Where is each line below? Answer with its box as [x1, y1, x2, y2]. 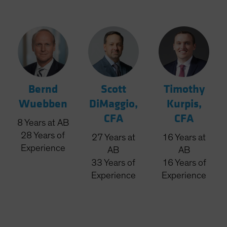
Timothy [163, 82, 205, 97]
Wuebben [18, 97, 67, 111]
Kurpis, [166, 97, 202, 111]
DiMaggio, [89, 97, 138, 111]
